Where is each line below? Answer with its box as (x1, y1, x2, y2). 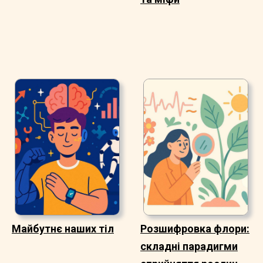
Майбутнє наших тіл (12, 222, 114, 235)
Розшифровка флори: (140, 222, 249, 235)
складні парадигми (140, 240, 238, 252)
